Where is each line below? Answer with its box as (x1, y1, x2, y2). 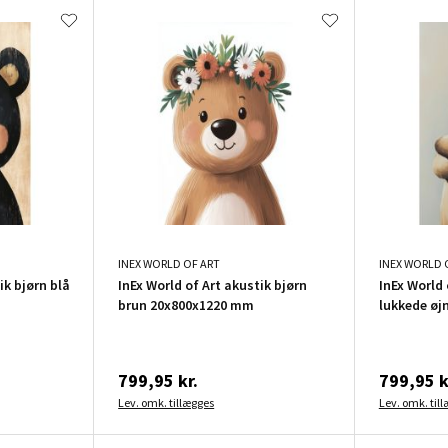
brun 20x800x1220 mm (118, 295, 255, 314)
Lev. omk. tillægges (118, 394, 215, 410)
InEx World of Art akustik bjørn (118, 275, 308, 294)
